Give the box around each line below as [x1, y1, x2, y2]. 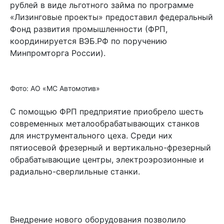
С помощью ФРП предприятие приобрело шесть [10, 106, 203, 116]
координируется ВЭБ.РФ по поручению [10, 35, 167, 46]
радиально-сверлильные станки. [10, 166, 140, 176]
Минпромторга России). [10, 47, 105, 58]
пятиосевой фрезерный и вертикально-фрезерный [10, 142, 211, 152]
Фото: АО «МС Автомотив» [10, 83, 100, 92]
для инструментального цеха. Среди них [10, 130, 172, 140]
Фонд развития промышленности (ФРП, [10, 23, 167, 34]
